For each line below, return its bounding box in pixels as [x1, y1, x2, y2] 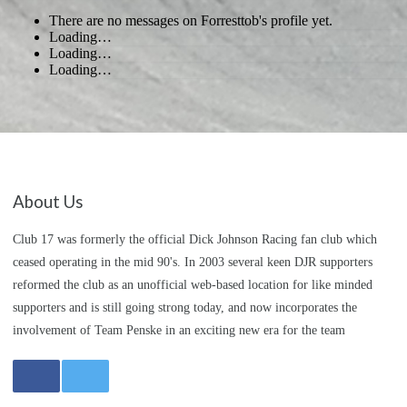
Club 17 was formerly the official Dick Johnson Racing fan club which [13, 232, 377, 246]
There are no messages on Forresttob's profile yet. [49, 13, 333, 29]
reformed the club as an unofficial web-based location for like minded [13, 277, 372, 292]
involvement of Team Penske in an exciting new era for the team [13, 323, 345, 337]
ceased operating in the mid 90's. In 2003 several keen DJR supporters [13, 254, 372, 269]
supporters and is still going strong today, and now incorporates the [13, 300, 357, 314]
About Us [13, 191, 84, 212]
